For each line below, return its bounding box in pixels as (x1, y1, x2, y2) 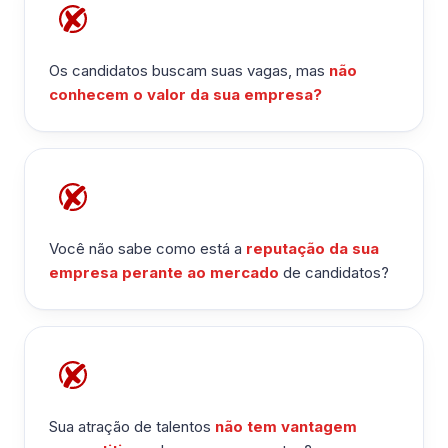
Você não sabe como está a (49, 238, 246, 258)
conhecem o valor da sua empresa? (49, 84, 322, 104)
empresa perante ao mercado (49, 262, 279, 282)
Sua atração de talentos (49, 416, 215, 436)
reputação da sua (246, 238, 379, 258)
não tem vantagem (215, 416, 357, 436)
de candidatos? (279, 262, 389, 282)
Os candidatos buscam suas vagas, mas (49, 60, 329, 80)
